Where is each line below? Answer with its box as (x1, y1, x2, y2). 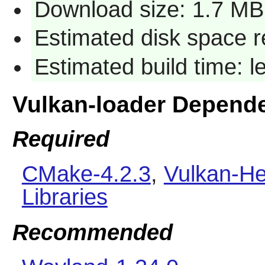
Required (12, 127, 109, 151)
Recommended (12, 219, 173, 245)
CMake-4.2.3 (21, 161, 151, 187)
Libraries (21, 185, 108, 210)
